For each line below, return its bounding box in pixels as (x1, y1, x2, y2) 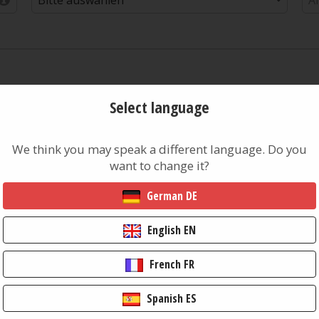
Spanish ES (144, 290, 197, 306)
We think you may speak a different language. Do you (12, 140, 307, 157)
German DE (143, 187, 197, 204)
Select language (110, 95, 209, 117)
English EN (145, 221, 196, 238)
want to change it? (110, 157, 209, 174)
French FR (146, 256, 194, 272)
